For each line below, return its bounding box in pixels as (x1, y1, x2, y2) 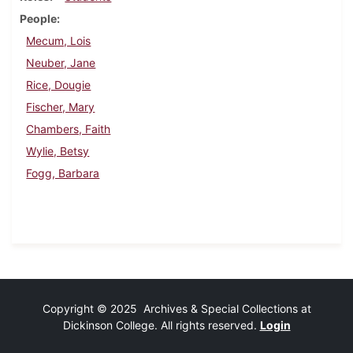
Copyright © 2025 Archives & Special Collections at (42, 302, 311, 316)
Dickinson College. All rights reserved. (62, 318, 260, 333)
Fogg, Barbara (26, 166, 100, 180)
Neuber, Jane (26, 56, 96, 70)
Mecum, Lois (26, 34, 91, 48)
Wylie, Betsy (26, 144, 90, 158)
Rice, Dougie (26, 78, 91, 92)
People (20, 12, 57, 26)
